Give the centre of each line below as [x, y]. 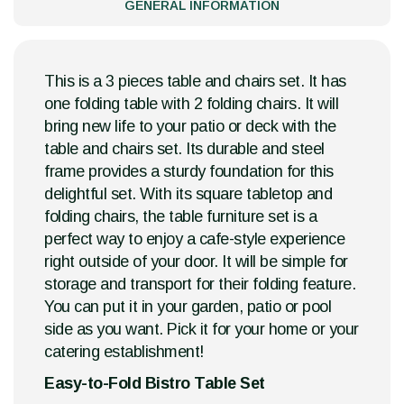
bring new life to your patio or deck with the [190, 127]
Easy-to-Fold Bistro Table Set [155, 384]
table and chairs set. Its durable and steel [184, 149]
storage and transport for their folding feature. [200, 285]
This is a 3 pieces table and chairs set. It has [195, 82]
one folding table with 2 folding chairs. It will [191, 104]
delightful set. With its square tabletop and [188, 194]
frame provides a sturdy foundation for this [189, 172]
